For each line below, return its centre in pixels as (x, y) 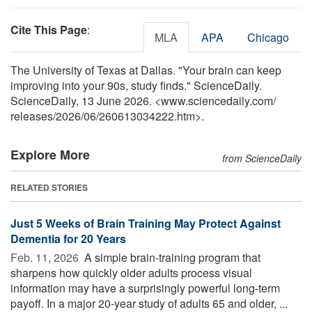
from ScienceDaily (262, 158)
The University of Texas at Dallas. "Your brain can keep (146, 70)
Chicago (268, 38)
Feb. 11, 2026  (46, 258)
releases (32, 116)
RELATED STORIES (49, 188)
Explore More (50, 155)
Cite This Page (49, 30)
